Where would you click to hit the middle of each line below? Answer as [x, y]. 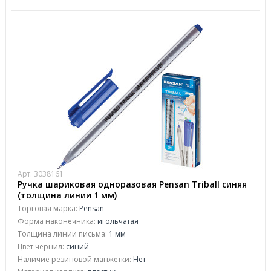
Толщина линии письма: [62, 234]
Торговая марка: [47, 208]
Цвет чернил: [41, 247]
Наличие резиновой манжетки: [74, 259]
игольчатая [117, 221]
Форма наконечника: [57, 221]
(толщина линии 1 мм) [67, 195]
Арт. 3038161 [41, 174]
